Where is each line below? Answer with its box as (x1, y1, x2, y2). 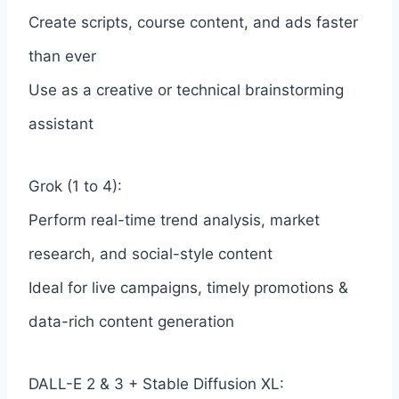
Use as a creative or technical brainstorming (28, 80, 344, 99)
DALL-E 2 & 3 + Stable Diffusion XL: (28, 374, 284, 393)
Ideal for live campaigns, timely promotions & (28, 278, 348, 297)
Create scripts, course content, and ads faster (28, 12, 358, 31)
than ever (28, 46, 96, 65)
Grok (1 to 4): (28, 176, 122, 195)
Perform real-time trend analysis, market (28, 210, 320, 229)
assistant (28, 114, 94, 133)
